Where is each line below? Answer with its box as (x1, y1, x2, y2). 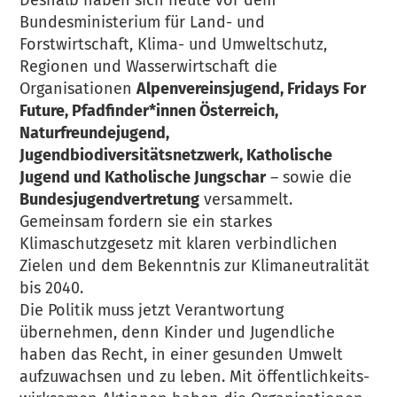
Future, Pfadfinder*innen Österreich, (19, 101, 279, 121)
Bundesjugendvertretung (19, 190, 200, 209)
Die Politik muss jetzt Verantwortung (19, 300, 284, 320)
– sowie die (266, 167, 353, 187)
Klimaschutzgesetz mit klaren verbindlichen (19, 234, 339, 253)
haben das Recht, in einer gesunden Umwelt (19, 345, 344, 364)
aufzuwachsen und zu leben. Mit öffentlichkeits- (19, 367, 370, 386)
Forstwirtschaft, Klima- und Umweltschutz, (19, 35, 328, 54)
